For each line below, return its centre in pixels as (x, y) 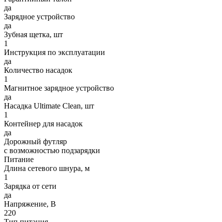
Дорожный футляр (35, 141)
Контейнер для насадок (43, 123)
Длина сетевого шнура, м (47, 168)
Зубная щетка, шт (33, 34)
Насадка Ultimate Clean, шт (49, 106)
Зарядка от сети (30, 186)
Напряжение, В (30, 204)
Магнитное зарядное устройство (59, 88)
